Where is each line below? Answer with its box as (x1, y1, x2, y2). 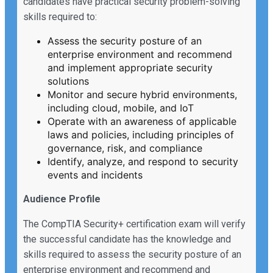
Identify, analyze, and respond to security (48, 155, 238, 168)
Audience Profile (23, 193, 101, 205)
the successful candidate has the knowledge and (23, 233, 231, 246)
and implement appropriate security (48, 62, 213, 74)
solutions (48, 75, 89, 88)
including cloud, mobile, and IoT (48, 102, 194, 115)
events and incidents (48, 169, 143, 182)
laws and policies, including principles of (48, 129, 234, 141)
